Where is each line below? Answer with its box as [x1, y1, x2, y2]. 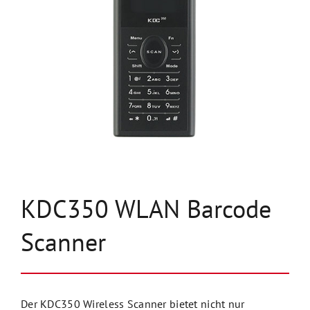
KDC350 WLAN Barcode [20, 193, 271, 226]
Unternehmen [17, 19, 83, 34]
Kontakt [17, 65, 55, 80]
